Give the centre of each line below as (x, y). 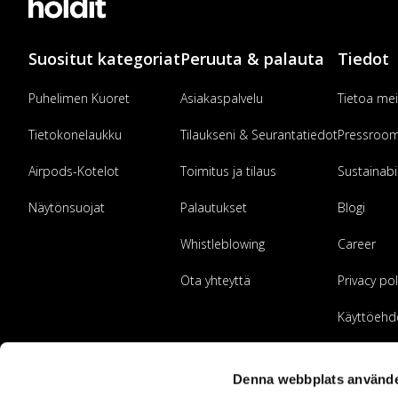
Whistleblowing (223, 244)
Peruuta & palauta (252, 59)
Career (357, 244)
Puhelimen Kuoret (79, 98)
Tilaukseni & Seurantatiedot (259, 135)
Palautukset (214, 207)
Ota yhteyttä (215, 280)
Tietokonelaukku (75, 135)
